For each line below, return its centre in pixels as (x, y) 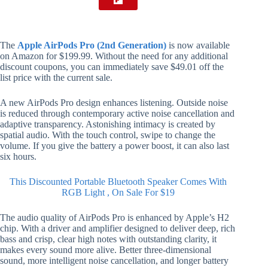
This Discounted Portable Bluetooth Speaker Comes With (118, 182)
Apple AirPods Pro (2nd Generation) (92, 45)
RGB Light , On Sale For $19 (118, 193)
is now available (198, 45)
